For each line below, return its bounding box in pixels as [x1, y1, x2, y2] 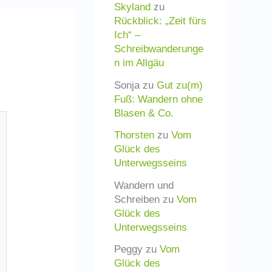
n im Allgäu [114, 56, 164, 69]
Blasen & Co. [114, 107, 174, 119]
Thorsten [114, 129, 154, 141]
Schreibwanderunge [114, 42, 203, 55]
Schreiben [114, 193, 160, 205]
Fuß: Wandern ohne [114, 93, 203, 105]
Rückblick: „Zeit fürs [114, 15, 206, 27]
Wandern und [114, 179, 174, 191]
